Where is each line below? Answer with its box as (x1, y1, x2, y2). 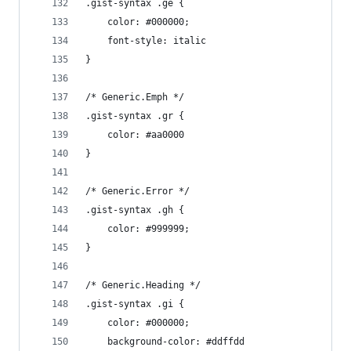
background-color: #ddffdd (107, 336, 244, 347)
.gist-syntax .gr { (85, 110, 184, 121)
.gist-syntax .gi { (85, 299, 184, 309)
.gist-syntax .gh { (85, 204, 184, 215)
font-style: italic (107, 35, 206, 46)
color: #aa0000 (107, 129, 184, 140)
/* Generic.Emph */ (85, 92, 184, 103)
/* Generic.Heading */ (85, 280, 201, 291)
